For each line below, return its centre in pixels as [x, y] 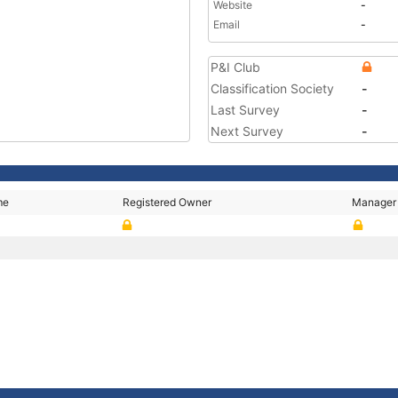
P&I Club [235, 67]
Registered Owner [167, 202]
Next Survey [247, 131]
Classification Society [272, 88]
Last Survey [245, 110]
